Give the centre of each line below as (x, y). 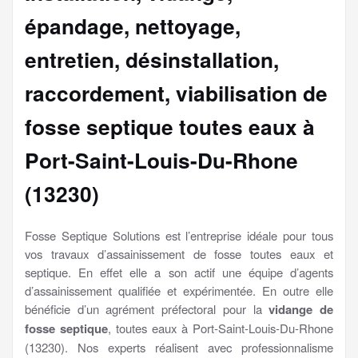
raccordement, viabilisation (164, 92)
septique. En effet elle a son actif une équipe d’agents (179, 272)
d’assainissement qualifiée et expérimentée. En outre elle (179, 290)
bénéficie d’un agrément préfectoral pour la (147, 308)
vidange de (301, 309)
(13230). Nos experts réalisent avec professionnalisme (179, 347)
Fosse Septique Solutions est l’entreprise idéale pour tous (179, 235)
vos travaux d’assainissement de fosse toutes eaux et (179, 253)
